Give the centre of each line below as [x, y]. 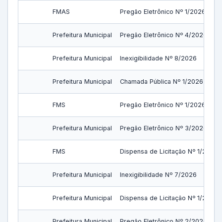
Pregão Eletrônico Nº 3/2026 [164, 128]
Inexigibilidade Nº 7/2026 [158, 175]
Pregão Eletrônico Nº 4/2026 [164, 35]
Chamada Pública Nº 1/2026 [162, 82]
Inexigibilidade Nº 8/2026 [158, 58]
